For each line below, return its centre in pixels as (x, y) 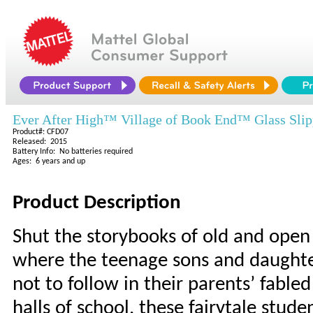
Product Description (97, 203)
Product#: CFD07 (41, 132)
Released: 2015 (40, 142)
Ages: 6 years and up (49, 161)
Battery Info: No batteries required (73, 152)
